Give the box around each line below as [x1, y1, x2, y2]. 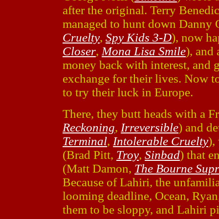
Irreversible [121, 121, 178, 134]
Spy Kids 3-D [106, 31, 172, 44]
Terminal [63, 134, 107, 148]
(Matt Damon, [63, 162, 134, 175]
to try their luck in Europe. [63, 86, 193, 99]
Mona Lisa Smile [102, 44, 186, 58]
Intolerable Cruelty [113, 134, 208, 148]
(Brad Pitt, [63, 148, 116, 161]
